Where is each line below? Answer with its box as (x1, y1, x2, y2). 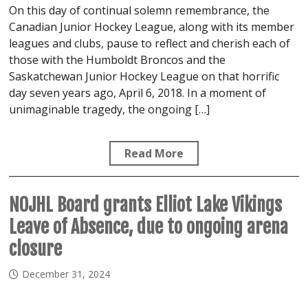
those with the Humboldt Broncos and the (9, 52, 226, 67)
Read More (124, 145, 184, 161)
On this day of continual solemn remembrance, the (9, 2, 270, 18)
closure (9, 237, 63, 260)
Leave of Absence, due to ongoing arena (9, 215, 289, 238)
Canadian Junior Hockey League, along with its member (9, 19, 295, 34)
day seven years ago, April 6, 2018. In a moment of (9, 85, 267, 100)
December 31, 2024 (22, 267, 111, 280)
